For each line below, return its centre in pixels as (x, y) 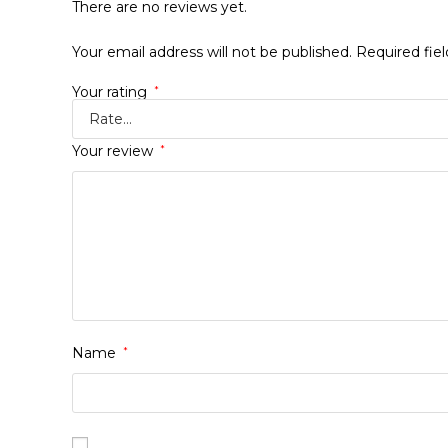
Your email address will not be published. (212, 52)
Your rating (111, 92)
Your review (114, 151)
